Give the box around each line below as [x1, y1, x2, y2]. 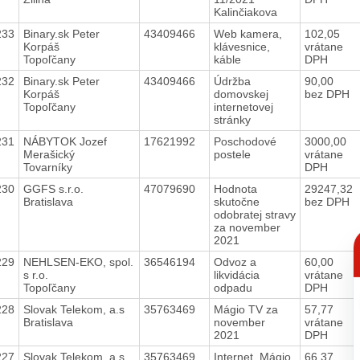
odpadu [213, 280, 259, 294]
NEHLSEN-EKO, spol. [22, 255, 133, 268]
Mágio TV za [213, 302, 278, 316]
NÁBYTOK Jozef [22, 134, 107, 148]
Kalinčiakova [213, 5, 280, 18]
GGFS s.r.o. [22, 182, 84, 195]
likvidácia [213, 268, 260, 281]
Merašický [22, 147, 75, 161]
